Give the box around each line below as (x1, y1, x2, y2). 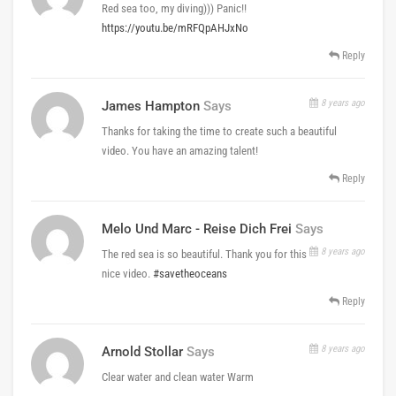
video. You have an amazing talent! (102, 143, 258, 157)
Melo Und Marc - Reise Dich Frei (102, 220, 292, 237)
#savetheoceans (153, 266, 227, 280)
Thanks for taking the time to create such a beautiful (102, 124, 337, 138)
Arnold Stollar (102, 343, 183, 360)
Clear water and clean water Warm (102, 369, 254, 384)
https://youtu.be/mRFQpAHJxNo (102, 20, 248, 34)
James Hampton (102, 97, 200, 114)
